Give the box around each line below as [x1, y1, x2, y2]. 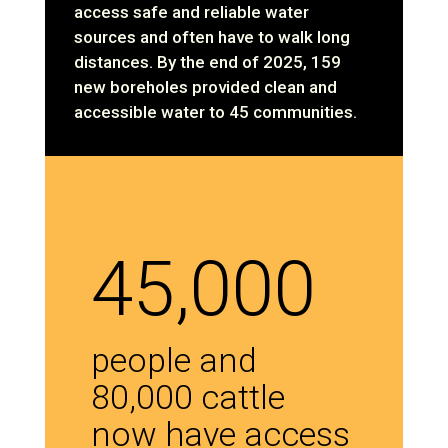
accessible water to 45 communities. [74, 101, 358, 122]
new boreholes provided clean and [74, 76, 338, 97]
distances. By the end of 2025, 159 [74, 51, 342, 72]
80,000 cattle [91, 376, 286, 417]
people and [91, 339, 258, 380]
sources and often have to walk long [74, 26, 351, 47]
